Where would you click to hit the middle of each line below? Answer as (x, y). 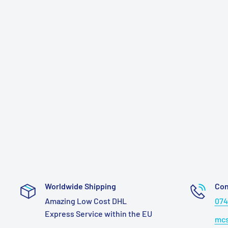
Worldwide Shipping (80, 186)
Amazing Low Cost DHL (86, 201)
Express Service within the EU (98, 213)
